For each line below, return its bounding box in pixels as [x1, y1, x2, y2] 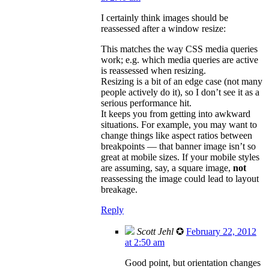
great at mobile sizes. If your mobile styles [101, 151, 259, 162]
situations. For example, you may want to [101, 119, 257, 130]
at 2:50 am [125, 237, 165, 247]
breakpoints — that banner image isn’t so [101, 141, 256, 151]
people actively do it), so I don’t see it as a [101, 86, 259, 97]
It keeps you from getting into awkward [101, 108, 250, 119]
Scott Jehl [137, 226, 174, 237]
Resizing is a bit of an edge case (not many [101, 76, 262, 86]
